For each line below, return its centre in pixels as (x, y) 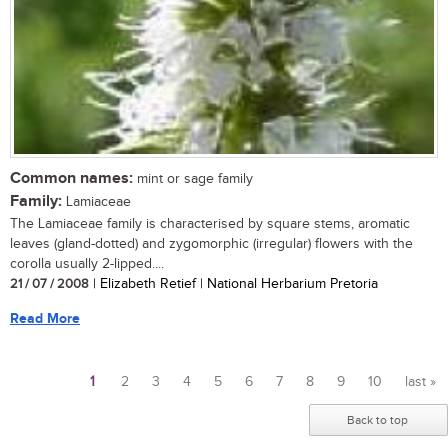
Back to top (377, 420)
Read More (45, 319)
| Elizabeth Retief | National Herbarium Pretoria (233, 284)
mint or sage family (193, 179)
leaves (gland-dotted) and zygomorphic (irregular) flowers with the (211, 244)
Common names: (71, 179)
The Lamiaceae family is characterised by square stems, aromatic (210, 224)
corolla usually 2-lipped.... (87, 264)
